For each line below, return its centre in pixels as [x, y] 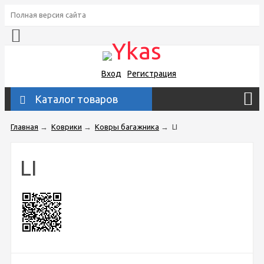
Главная [24, 126]
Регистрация [152, 73]
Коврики [67, 126]
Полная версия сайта [48, 15]
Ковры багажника [127, 126]
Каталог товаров [76, 99]
